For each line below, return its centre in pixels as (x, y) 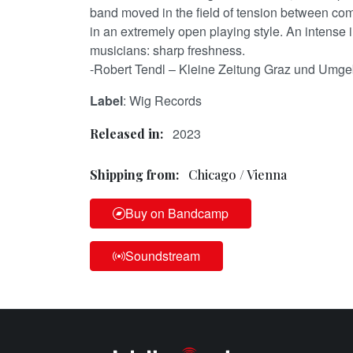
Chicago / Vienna (238, 174)
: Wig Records (162, 100)
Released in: (126, 133)
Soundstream (163, 255)
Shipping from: (136, 174)
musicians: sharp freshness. (167, 50)
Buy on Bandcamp (177, 213)
